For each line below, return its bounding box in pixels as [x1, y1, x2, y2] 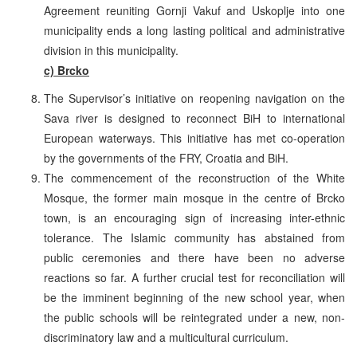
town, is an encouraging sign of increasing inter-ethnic [44, 209, 345, 226]
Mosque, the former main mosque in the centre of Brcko [44, 189, 345, 206]
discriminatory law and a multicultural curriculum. [44, 328, 288, 345]
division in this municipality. [44, 41, 178, 58]
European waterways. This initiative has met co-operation [44, 129, 345, 146]
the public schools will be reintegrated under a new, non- [44, 308, 345, 325]
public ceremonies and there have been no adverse [44, 249, 345, 265]
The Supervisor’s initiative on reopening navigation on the [44, 89, 345, 106]
